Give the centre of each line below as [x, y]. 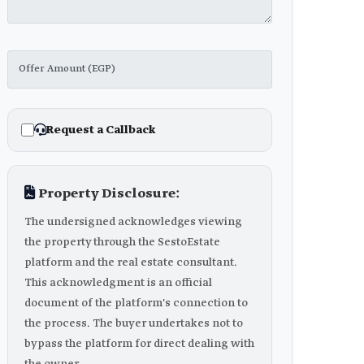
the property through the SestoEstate [122, 242]
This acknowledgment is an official [118, 282]
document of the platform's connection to [136, 303]
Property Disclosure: [107, 193]
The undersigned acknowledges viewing [133, 221]
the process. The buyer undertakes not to [134, 323]
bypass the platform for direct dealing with [139, 343]
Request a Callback [101, 130]
